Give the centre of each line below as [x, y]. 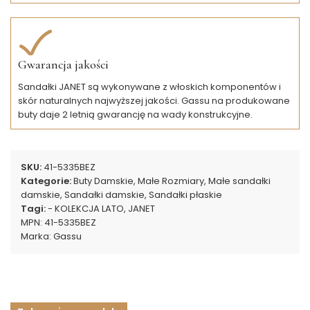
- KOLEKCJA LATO [86, 208]
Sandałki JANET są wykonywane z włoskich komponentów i [149, 86]
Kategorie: [46, 181]
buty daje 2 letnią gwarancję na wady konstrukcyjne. [135, 114]
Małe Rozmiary [171, 181]
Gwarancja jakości [63, 64]
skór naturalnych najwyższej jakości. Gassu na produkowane [154, 100]
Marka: [37, 236]
